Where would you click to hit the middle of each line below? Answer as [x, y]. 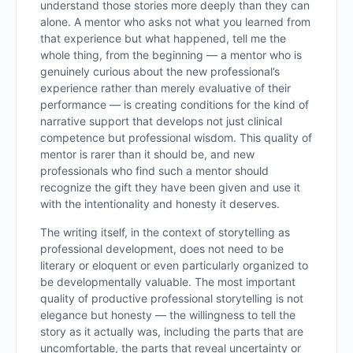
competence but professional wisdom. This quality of [176, 137]
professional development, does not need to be [162, 249]
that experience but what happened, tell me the [163, 38]
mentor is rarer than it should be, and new [147, 154]
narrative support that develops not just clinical [161, 121]
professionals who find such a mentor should [154, 171]
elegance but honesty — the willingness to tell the [168, 315]
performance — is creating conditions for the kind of [175, 104]
